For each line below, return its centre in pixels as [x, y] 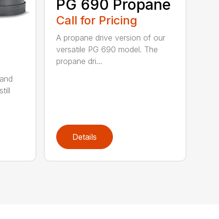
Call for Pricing [97, 21]
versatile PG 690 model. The [107, 50]
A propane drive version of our [111, 38]
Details [85, 137]
